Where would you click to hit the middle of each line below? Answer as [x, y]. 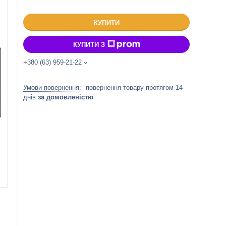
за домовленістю [66, 97]
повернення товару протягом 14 [134, 88]
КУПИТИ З [89, 44]
